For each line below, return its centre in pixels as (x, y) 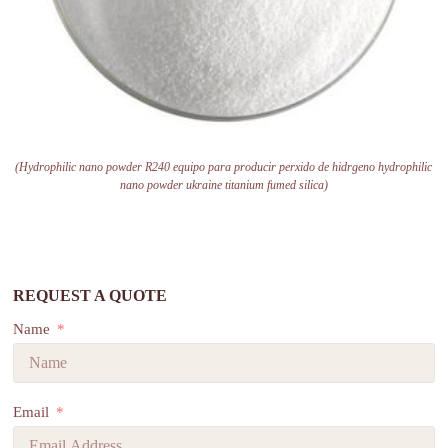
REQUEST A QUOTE (90, 295)
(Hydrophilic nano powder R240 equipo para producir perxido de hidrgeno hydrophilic (224, 166)
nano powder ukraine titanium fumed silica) (223, 184)
